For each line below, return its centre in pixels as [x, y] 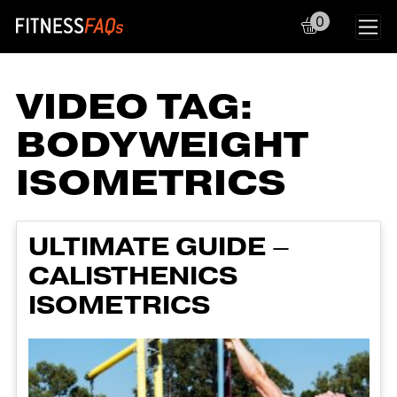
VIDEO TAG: [135, 107]
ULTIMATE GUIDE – [159, 247]
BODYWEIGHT [162, 145]
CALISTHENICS [132, 276]
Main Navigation [168, 44]
